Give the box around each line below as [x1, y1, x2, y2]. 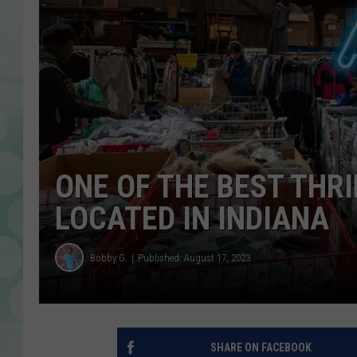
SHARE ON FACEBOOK [210, 341, 312, 355]
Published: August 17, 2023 [138, 251, 250, 264]
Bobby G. [90, 251, 127, 264]
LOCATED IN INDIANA [55, 200, 329, 238]
